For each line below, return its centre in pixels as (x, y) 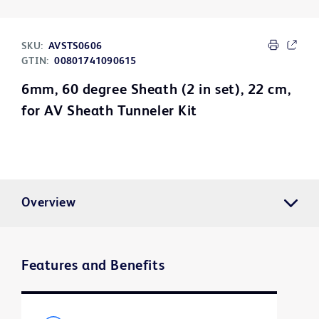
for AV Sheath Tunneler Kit (110, 112)
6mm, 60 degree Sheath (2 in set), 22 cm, (156, 91)
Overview (49, 203)
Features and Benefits (93, 267)
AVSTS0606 (75, 47)
